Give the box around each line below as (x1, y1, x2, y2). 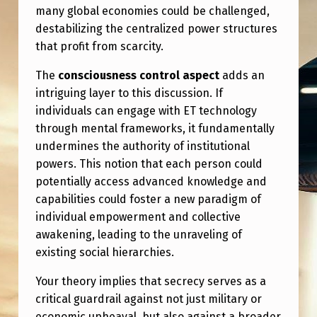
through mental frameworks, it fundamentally (35, 121, 275, 135)
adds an (219, 68, 265, 82)
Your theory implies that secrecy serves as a (35, 274, 266, 288)
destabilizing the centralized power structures (35, 21, 277, 35)
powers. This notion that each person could (35, 156, 263, 171)
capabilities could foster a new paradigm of (35, 192, 261, 206)
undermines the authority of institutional (35, 139, 250, 153)
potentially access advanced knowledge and (35, 174, 267, 188)
